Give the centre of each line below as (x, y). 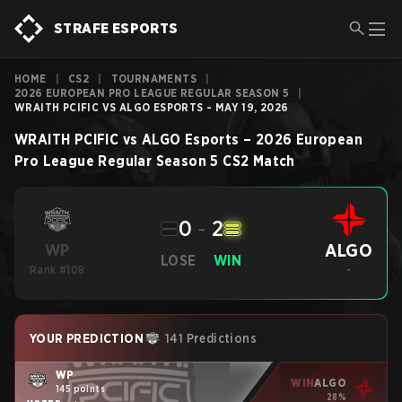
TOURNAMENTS (154, 79)
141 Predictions (211, 338)
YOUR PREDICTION (87, 338)
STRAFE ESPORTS (116, 28)
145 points (80, 388)
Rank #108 (57, 270)
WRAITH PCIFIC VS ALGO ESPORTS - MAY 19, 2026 (152, 107)
